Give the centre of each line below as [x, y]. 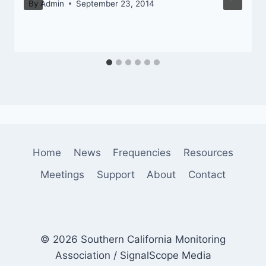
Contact [207, 175]
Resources [208, 153]
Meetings [63, 175]
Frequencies [142, 153]
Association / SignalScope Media [133, 256]
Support [115, 175]
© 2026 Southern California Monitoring [133, 240]
